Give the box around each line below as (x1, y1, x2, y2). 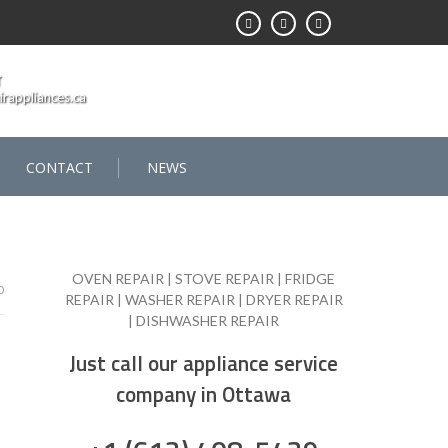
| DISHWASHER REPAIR (128, 312, 279, 329)
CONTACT (26, 158, 93, 177)
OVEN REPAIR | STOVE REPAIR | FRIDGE (72, 270, 335, 287)
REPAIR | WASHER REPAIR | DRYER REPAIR (64, 291, 343, 308)
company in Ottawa (116, 378, 291, 411)
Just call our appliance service (69, 347, 338, 380)
